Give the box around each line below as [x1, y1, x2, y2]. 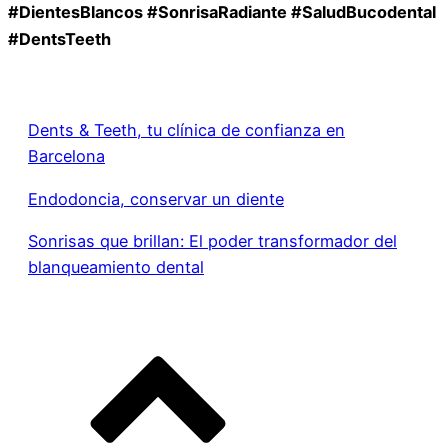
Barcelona [28, 146, 105, 167]
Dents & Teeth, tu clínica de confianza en [28, 120, 345, 141]
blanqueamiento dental [28, 256, 204, 277]
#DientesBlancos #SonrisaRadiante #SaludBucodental [8, 2, 436, 23]
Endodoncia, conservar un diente [28, 188, 284, 209]
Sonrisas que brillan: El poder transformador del [28, 230, 397, 251]
